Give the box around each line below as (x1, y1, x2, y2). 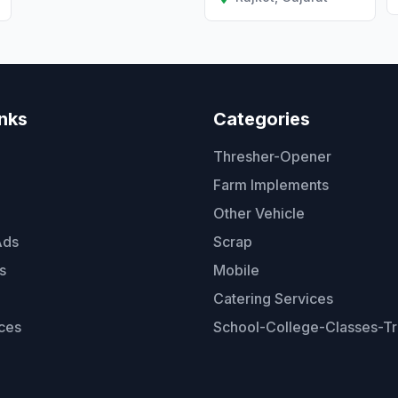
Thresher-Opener (213, 147, 331, 166)
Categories (213, 108, 310, 131)
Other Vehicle (213, 204, 305, 223)
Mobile (213, 261, 259, 280)
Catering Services (213, 290, 333, 308)
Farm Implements (213, 176, 329, 195)
